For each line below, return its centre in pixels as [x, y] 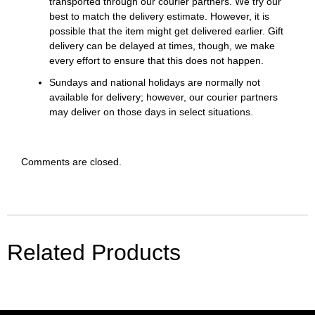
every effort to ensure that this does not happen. [156, 60]
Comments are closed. [71, 161]
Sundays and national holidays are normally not [155, 82]
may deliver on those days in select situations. [151, 111]
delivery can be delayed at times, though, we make [162, 45]
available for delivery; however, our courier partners [163, 97]
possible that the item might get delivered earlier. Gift [166, 31]
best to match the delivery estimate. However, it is [159, 16]
